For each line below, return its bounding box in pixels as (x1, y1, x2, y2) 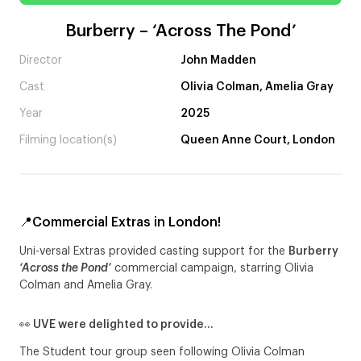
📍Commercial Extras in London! (19, 215, 221, 229)
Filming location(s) (19, 134, 117, 146)
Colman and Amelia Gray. (19, 279, 152, 291)
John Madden (180, 54, 256, 66)
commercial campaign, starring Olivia (111, 262, 313, 274)
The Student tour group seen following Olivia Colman (19, 346, 305, 358)
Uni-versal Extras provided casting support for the (19, 245, 288, 257)
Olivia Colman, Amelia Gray (180, 81, 334, 93)
